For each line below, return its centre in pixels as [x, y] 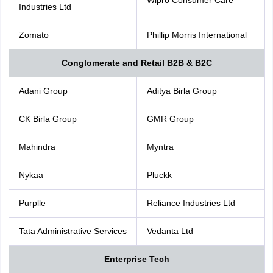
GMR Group [170, 119]
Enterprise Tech [136, 259]
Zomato [34, 35]
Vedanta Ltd [170, 231]
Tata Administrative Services [73, 231]
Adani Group [43, 91]
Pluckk [159, 175]
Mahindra [37, 147]
